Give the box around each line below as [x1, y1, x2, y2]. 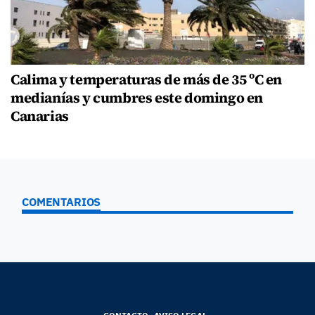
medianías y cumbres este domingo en [11, 88, 264, 108]
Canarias [11, 106, 69, 127]
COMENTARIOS [22, 195, 101, 210]
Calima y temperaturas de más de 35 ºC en [11, 70, 283, 90]
